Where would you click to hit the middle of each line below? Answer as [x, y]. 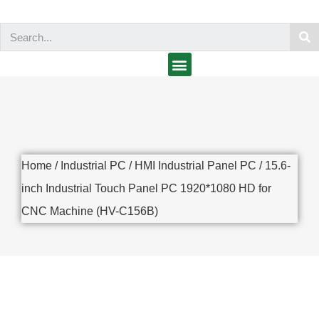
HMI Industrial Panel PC [195, 166]
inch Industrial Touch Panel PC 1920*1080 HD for [146, 188]
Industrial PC [93, 166]
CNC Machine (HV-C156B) [90, 211]
